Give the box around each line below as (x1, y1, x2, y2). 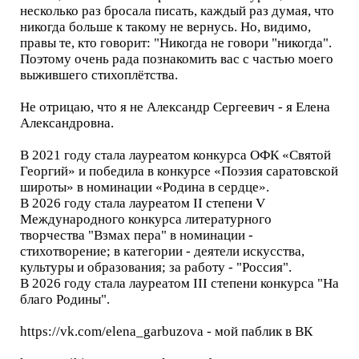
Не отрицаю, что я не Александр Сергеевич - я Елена (20, 99, 330, 115)
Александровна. (20, 115, 114, 131)
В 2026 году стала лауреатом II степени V (20, 196, 265, 211)
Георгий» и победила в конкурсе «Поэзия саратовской (20, 163, 338, 179)
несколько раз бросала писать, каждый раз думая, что (20, 3, 334, 18)
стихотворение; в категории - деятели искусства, (20, 244, 305, 259)
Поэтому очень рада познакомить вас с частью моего (20, 51, 333, 67)
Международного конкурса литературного (20, 212, 272, 227)
